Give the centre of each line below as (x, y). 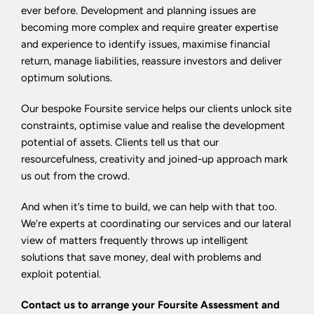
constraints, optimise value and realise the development (153, 125)
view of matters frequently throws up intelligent (135, 240)
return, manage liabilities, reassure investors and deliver (151, 61)
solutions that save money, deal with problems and (141, 257)
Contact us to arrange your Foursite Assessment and (150, 305)
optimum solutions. (67, 78)
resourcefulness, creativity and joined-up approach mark (154, 159)
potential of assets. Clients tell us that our (120, 142)
